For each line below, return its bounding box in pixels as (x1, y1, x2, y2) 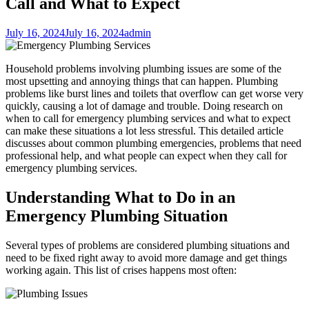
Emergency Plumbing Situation (6, 206, 228, 225)
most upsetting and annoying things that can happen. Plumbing (6, 74, 278, 87)
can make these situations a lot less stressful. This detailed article (6, 124, 283, 137)
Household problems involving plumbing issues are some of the (6, 62, 281, 74)
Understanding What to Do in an (6, 188, 235, 206)
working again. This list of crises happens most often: (6, 263, 237, 276)
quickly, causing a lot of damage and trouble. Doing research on (6, 99, 283, 112)
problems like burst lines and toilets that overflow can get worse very (6, 87, 303, 99)
